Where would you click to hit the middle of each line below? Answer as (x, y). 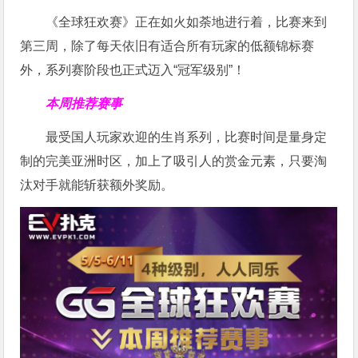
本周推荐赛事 (84, 103)
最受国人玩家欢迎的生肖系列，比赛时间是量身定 (187, 137)
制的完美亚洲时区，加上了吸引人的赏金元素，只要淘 (174, 161)
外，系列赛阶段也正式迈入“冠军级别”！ (133, 70)
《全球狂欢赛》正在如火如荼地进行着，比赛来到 (187, 22)
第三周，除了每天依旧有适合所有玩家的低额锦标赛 (167, 46)
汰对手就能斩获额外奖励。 (97, 185)
